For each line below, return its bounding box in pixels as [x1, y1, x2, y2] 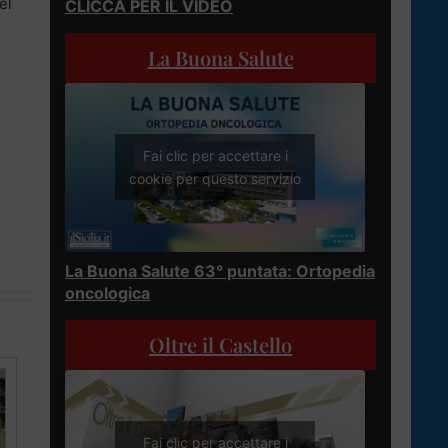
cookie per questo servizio [129, 170, 301, 188]
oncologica [65, 282, 150, 303]
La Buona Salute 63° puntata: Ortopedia [65, 260, 375, 281]
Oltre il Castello [149, 330, 292, 358]
